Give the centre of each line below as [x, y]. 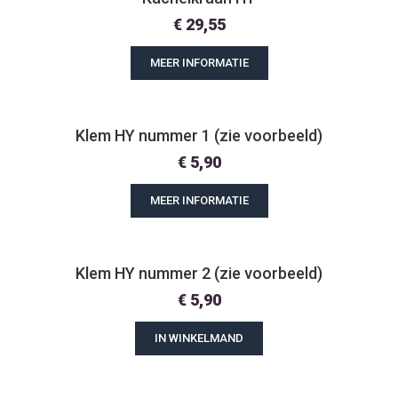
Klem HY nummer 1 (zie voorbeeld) [199, 135]
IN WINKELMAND [199, 338]
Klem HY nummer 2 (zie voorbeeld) [199, 273]
